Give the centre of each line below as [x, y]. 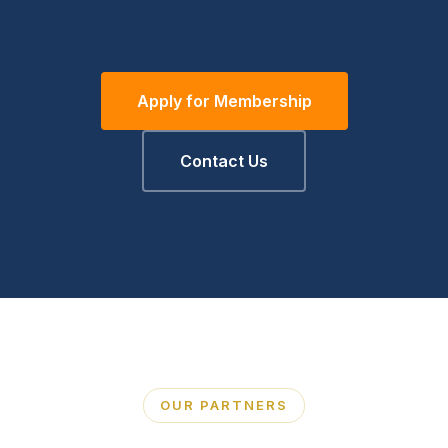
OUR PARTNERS [224, 404]
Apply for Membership [224, 100]
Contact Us [224, 160]
